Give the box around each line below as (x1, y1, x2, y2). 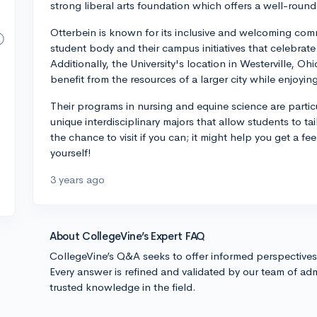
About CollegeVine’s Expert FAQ (50, 229, 205, 243)
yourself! (50, 146, 91, 159)
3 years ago (50, 173, 105, 186)
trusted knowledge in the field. (50, 280, 196, 294)
